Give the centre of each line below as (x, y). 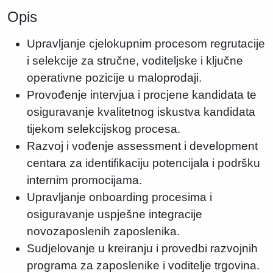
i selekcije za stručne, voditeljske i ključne (135, 61)
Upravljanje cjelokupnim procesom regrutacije (146, 44)
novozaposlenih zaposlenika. (103, 231)
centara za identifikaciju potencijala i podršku (144, 163)
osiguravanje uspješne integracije (115, 214)
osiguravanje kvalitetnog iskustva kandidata (141, 112)
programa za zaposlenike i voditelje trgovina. (143, 265)
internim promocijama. (84, 180)
